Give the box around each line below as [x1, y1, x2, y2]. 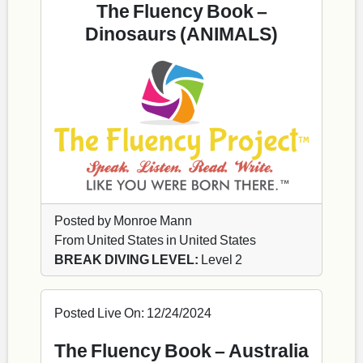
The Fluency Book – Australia [54, 338, 309, 361]
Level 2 [199, 250, 242, 267]
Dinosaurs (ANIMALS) [85, 21, 278, 45]
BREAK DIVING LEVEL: [54, 250, 199, 267]
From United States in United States [54, 231, 256, 247]
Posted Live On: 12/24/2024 [54, 304, 211, 320]
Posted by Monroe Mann [54, 211, 192, 228]
